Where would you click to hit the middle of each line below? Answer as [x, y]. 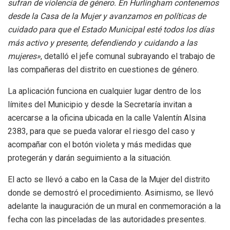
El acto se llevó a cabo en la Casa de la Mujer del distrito [109, 179]
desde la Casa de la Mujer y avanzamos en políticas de [107, 16]
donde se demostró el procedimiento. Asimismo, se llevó [111, 193]
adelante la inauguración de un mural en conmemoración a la [114, 206]
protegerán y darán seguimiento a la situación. [91, 158]
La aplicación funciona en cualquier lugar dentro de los [104, 91]
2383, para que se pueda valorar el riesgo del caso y [101, 131]
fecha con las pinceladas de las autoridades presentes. [108, 219]
